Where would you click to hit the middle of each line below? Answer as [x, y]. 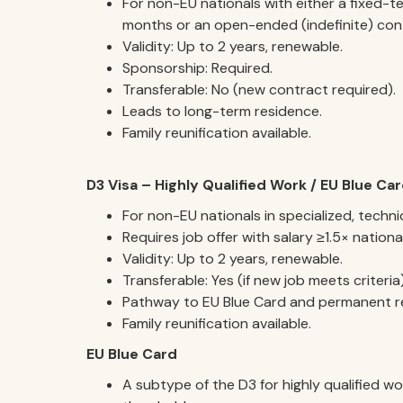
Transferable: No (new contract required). [259, 90]
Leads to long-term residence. [222, 111]
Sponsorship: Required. [197, 68]
